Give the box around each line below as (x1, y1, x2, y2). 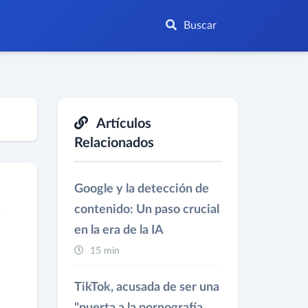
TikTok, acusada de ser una (74, 281, 219, 294)
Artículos (93, 117, 151, 131)
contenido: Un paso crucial (74, 203, 219, 216)
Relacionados (74, 136, 154, 150)
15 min (87, 246, 120, 256)
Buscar (181, 20, 217, 31)
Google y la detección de (74, 183, 209, 195)
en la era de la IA (74, 224, 164, 236)
